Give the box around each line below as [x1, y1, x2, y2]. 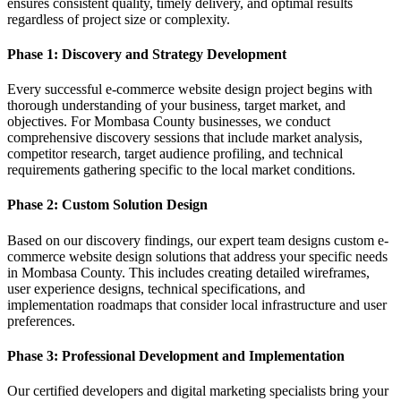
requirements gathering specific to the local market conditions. [7, 162, 355, 178]
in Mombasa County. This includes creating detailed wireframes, [7, 264, 370, 280]
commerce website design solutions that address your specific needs [7, 248, 388, 264]
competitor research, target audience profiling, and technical [7, 146, 343, 162]
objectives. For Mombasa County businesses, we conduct [7, 114, 330, 130]
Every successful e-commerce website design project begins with [7, 81, 372, 98]
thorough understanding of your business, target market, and [7, 98, 346, 114]
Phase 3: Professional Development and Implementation [7, 347, 345, 363]
